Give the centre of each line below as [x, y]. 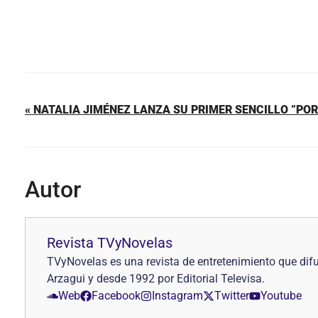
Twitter [232, 296]
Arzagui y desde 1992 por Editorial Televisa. [156, 279]
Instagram [177, 296]
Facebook [116, 296]
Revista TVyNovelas [110, 243]
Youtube [281, 296]
